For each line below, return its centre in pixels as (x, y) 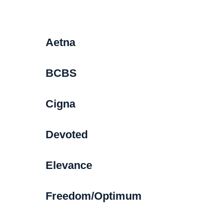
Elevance (69, 165)
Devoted (66, 134)
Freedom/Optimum (93, 196)
